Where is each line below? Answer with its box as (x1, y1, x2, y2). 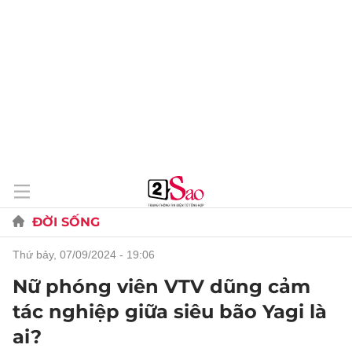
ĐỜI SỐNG (32, 214, 100, 229)
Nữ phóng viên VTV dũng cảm (13, 275, 310, 298)
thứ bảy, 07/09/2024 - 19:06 (20, 248, 155, 261)
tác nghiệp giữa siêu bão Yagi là (13, 300, 327, 323)
